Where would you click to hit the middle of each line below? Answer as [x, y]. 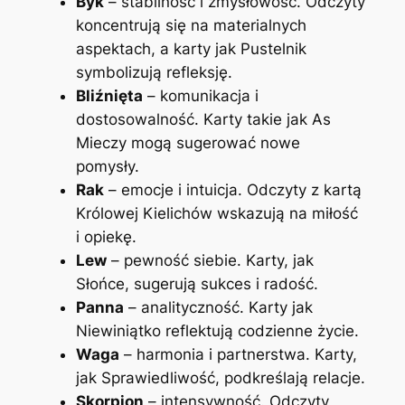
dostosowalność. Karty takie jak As [203, 120]
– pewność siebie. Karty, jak [210, 261]
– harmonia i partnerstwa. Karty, [238, 355]
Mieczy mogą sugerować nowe [188, 143]
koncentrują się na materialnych [191, 26]
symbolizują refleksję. [154, 73]
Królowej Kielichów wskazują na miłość [217, 214]
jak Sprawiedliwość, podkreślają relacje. [220, 378]
